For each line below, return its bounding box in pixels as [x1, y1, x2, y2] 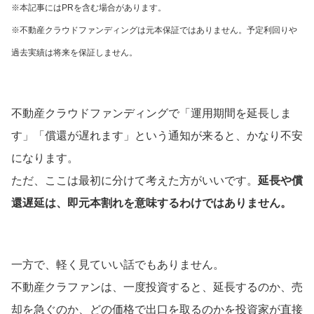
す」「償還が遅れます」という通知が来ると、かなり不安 [11, 130, 303, 142]
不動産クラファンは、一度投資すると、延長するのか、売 [11, 281, 303, 294]
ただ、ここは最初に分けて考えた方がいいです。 [11, 175, 258, 187]
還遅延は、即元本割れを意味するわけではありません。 [11, 197, 292, 210]
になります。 [11, 152, 78, 165]
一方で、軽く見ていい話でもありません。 [11, 259, 224, 271]
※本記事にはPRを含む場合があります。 [11, 3, 166, 13]
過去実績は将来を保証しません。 [11, 48, 137, 58]
